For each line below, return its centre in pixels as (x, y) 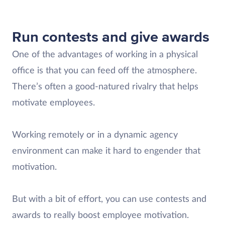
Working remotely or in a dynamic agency (95, 135)
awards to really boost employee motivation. (100, 215)
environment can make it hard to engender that (106, 151)
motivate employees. (53, 103)
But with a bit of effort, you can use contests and (109, 199)
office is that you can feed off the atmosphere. (104, 71)
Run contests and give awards (111, 37)
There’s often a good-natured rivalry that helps (105, 87)
